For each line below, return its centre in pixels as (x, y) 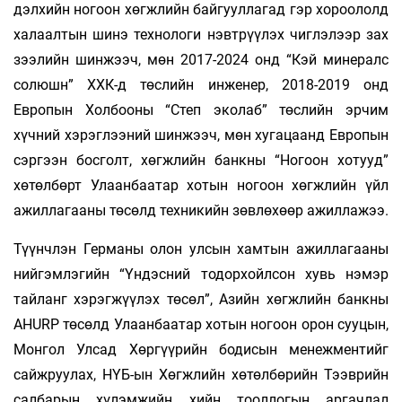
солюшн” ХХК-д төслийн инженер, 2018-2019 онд (201, 84)
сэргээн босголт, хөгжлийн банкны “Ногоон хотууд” (201, 160)
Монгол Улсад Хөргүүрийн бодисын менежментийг (201, 349)
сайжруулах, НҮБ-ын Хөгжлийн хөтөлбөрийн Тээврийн (201, 374)
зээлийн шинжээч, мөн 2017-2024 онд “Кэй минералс (201, 59)
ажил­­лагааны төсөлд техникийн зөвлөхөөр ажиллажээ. (201, 210)
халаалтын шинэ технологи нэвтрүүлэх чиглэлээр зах (201, 34)
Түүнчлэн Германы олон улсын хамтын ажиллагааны (201, 249)
